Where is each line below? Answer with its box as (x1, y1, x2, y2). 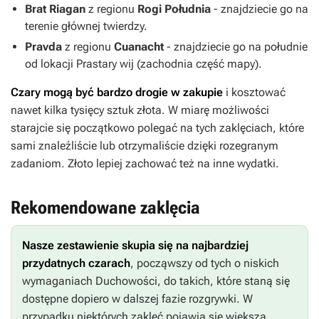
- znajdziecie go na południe (167, 40, 308, 54)
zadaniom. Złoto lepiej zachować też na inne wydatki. (11, 157, 279, 171)
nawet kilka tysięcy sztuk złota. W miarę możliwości (11, 103, 269, 117)
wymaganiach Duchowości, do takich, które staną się (22, 274, 290, 288)
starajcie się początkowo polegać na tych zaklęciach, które (11, 121, 304, 135)
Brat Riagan (25, 2, 88, 16)
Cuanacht (114, 40, 167, 54)
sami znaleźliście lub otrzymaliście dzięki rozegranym (11, 139, 278, 153)
